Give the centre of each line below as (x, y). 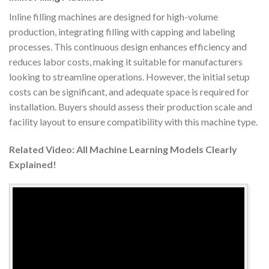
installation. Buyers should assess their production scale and (131, 106)
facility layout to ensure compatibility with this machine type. (133, 121)
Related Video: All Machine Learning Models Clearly (123, 149)
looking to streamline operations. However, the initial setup (129, 76)
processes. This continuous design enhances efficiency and (128, 46)
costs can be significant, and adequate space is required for (129, 91)
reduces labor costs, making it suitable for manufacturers (126, 61)
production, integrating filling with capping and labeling (122, 31)
